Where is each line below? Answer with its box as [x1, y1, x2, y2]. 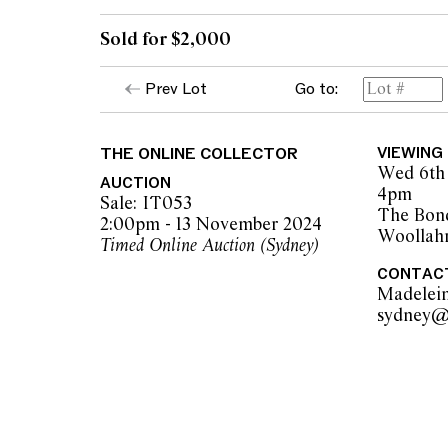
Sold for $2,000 [100, 28, 231, 51]
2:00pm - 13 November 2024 [100, 214, 322, 236]
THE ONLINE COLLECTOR [100, 143, 298, 165]
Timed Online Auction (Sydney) [100, 235, 319, 257]
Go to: [294, 77, 338, 100]
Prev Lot [145, 77, 207, 100]
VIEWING [376, 143, 443, 163]
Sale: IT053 [100, 193, 192, 215]
